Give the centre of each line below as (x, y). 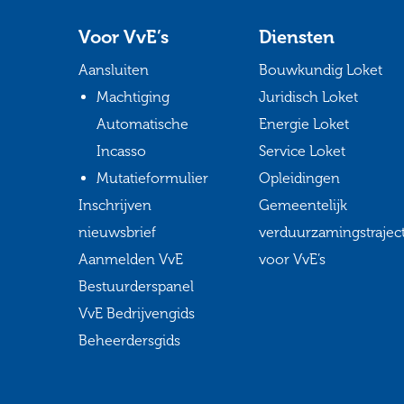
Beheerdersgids (129, 340)
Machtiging (133, 97)
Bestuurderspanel (136, 286)
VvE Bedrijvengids (137, 313)
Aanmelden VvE (131, 259)
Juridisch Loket (308, 97)
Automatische (142, 124)
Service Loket (302, 151)
